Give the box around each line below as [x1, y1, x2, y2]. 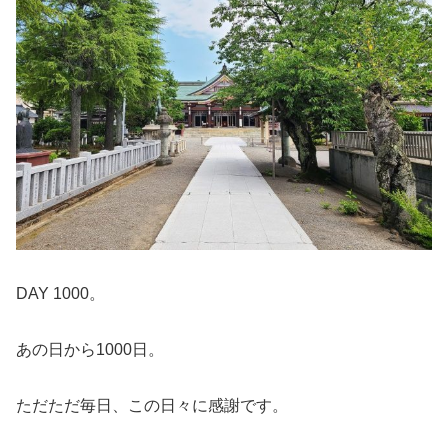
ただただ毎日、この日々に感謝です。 [16, 396, 288, 414]
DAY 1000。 [16, 284, 105, 302]
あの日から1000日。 [16, 340, 164, 358]
